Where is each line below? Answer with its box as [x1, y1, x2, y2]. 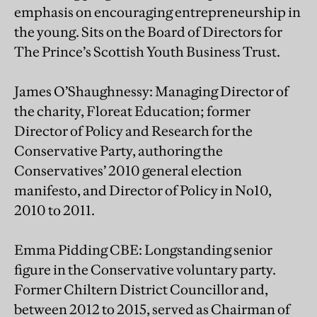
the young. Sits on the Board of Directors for [14, 23, 282, 40]
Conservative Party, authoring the [14, 142, 223, 159]
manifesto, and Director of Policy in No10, [14, 181, 272, 199]
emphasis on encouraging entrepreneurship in [14, 3, 301, 21]
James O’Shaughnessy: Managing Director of [14, 82, 289, 100]
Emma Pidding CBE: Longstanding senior [14, 241, 272, 258]
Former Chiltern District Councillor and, [14, 280, 268, 298]
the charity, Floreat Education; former [14, 102, 250, 120]
